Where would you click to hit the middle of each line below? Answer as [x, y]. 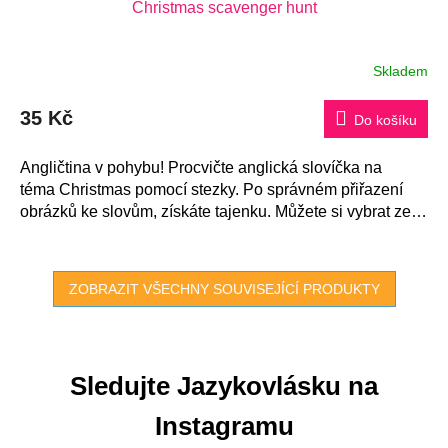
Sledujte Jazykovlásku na [224, 386]
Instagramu [224, 426]
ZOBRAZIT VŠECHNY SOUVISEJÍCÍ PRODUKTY [224, 289]
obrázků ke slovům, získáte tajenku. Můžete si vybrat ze [215, 212]
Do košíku [385, 120]
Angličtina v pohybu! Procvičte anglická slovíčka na [201, 168]
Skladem [400, 70]
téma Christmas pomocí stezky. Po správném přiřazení [213, 190]
